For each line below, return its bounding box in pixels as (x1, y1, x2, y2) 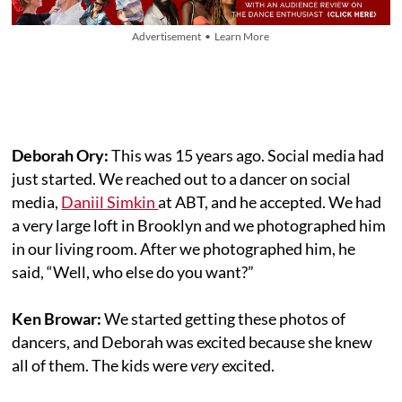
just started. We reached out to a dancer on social (12, 168, 352, 188)
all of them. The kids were (12, 354, 191, 375)
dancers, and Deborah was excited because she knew (12, 331, 373, 352)
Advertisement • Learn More (132, 29, 270, 43)
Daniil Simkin (61, 191, 159, 212)
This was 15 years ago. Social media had (109, 144, 385, 165)
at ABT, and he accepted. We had (158, 191, 382, 212)
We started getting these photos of (104, 308, 346, 328)
